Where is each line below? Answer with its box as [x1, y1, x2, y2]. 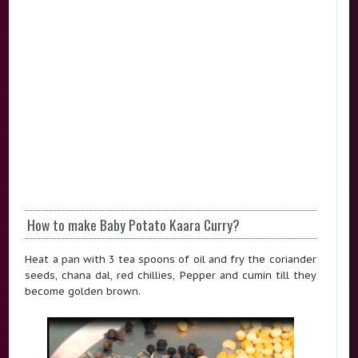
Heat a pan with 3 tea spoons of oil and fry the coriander [25, 252, 316, 265]
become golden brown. [25, 284, 141, 297]
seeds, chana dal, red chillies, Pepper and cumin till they [25, 268, 316, 281]
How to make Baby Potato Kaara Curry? [27, 213, 241, 235]
